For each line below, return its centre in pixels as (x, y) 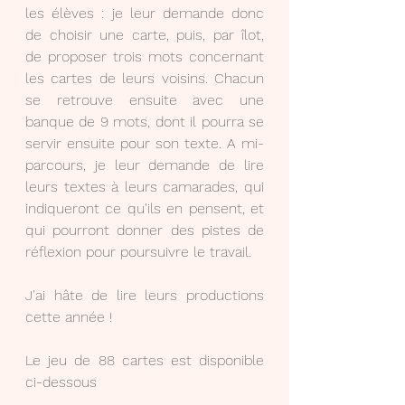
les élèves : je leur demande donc (145, 14)
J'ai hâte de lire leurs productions (145, 296)
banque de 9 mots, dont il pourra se (145, 122)
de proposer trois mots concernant (145, 57)
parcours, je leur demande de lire (145, 165)
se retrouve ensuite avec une (145, 100)
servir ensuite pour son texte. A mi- (145, 144)
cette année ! (69, 317)
